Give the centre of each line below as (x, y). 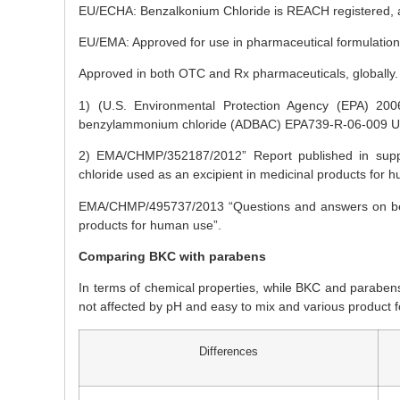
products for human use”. (150, 225)
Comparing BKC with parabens (172, 256)
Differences (229, 351)
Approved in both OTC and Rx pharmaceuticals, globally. (238, 74)
